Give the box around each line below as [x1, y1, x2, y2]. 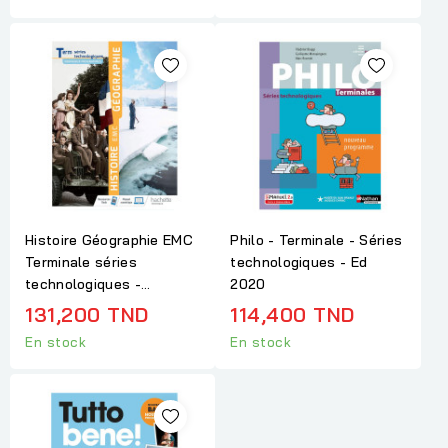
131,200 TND [25, 302, 149, 328]
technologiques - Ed [230, 253, 368, 272]
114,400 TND [230, 302, 355, 328]
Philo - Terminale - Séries [230, 231, 403, 250]
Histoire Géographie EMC [25, 231, 193, 250]
